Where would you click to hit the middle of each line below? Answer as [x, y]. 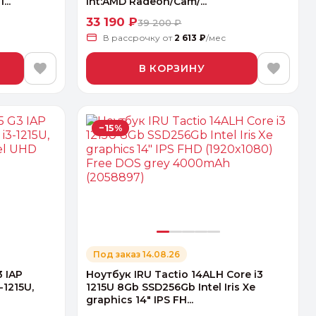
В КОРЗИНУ [172, 68]
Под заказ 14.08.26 [137, 255]
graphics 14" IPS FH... [140, 300]
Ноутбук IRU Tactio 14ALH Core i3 [175, 275]
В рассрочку [133, 38]
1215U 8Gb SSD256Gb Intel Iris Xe [171, 287]
